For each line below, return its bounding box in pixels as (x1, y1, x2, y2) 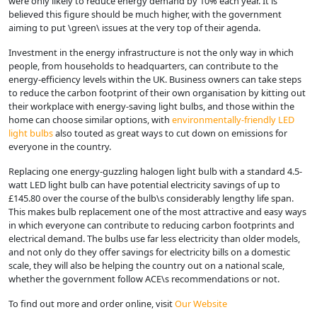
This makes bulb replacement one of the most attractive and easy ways (8, 204, 306, 218)
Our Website (175, 296, 227, 310)
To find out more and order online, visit (8, 296, 175, 310)
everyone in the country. (8, 139, 111, 153)
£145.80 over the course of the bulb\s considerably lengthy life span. (8, 191, 294, 204)
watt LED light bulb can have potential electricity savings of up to (8, 178, 280, 191)
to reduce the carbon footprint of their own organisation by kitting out (8, 86, 306, 99)
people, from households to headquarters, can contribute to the (8, 59, 278, 72)
